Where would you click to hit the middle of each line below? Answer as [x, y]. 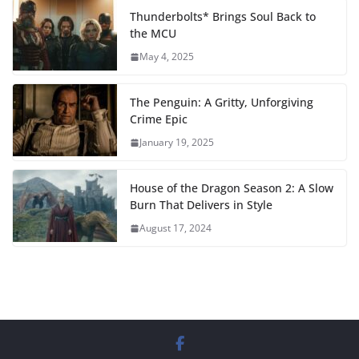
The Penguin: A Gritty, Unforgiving [222, 103]
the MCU [153, 34]
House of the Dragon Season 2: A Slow [232, 188]
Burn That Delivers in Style [201, 205]
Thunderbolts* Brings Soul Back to [223, 17]
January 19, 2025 [177, 143]
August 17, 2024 [175, 228]
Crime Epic [159, 119]
